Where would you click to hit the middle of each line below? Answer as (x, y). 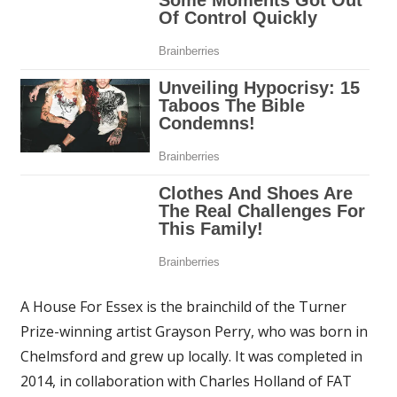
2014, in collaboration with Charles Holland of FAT (186, 381)
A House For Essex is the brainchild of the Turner (183, 307)
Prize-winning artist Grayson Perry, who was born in (194, 332)
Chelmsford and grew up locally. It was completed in (191, 357)
